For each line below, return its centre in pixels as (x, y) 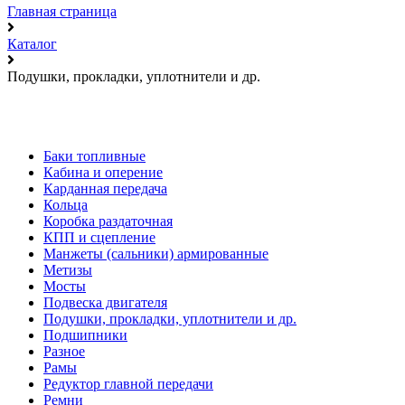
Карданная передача (105, 189)
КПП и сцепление (99, 238)
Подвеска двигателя (105, 303)
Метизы (68, 270)
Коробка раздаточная (108, 221)
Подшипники (85, 335)
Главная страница (62, 12)
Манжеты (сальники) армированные (156, 254)
